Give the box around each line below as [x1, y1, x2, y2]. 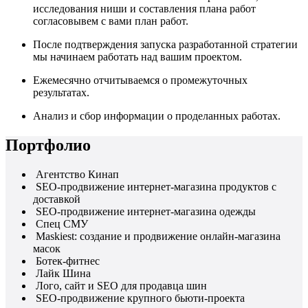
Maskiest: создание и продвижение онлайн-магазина [36, 230, 280, 242]
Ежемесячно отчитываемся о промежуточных [33, 74, 247, 86]
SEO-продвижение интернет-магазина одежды [36, 205, 256, 217]
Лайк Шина [36, 267, 91, 279]
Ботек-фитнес [36, 254, 100, 267]
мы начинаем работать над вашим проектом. [33, 50, 242, 63]
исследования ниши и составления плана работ [33, 2, 256, 14]
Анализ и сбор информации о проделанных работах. [33, 109, 280, 122]
